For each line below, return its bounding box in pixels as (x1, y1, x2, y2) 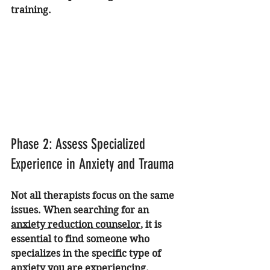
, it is (140, 219, 164, 231)
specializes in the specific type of (11, 248, 163, 260)
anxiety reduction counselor (11, 219, 140, 231)
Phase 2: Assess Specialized (11, 136, 149, 153)
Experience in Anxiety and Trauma (11, 155, 174, 173)
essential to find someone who (11, 233, 152, 245)
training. (11, 4, 51, 16)
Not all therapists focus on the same (11, 190, 177, 202)
